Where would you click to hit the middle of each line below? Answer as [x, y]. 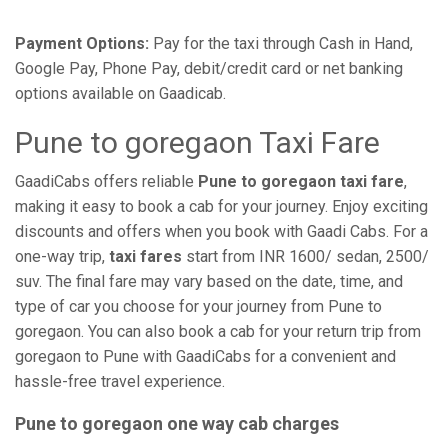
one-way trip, [62, 256]
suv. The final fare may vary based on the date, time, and [209, 281]
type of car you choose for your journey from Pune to [198, 306]
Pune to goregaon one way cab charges [177, 423]
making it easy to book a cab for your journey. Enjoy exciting [221, 206]
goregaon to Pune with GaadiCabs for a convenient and [205, 356]
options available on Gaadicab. [120, 93]
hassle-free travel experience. [120, 381]
